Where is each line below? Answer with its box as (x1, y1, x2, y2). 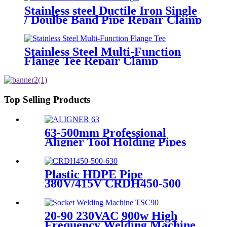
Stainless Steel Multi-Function (24, 45, 181, 59)
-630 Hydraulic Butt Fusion (45, 185, 187, 199)
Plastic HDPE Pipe (45, 167, 143, 181)
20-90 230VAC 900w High (45, 209, 177, 222)
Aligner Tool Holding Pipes (45, 135, 186, 148)
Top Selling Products (4, 94, 90, 105)
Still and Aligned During (45, 144, 171, 158)
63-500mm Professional (45, 126, 166, 139)
